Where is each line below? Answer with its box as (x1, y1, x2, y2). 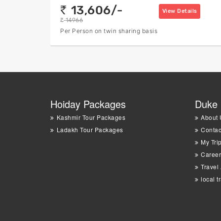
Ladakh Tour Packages (56, 125, 123, 134)
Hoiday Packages (50, 96, 126, 111)
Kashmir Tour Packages (56, 112, 125, 121)
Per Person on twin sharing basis (60, 27, 157, 35)
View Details (162, 7, 197, 14)
